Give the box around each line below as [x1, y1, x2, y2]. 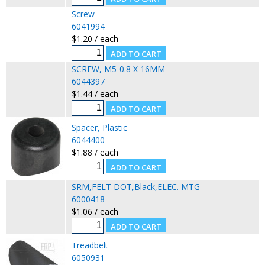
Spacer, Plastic [71, 121, 127, 133]
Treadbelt [71, 239, 108, 251]
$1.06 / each [71, 205, 118, 217]
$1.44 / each [71, 88, 118, 99]
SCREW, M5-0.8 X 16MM [71, 63, 165, 75]
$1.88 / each [71, 146, 118, 158]
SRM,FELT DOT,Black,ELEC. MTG [71, 180, 200, 192]
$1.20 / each [71, 33, 118, 44]
